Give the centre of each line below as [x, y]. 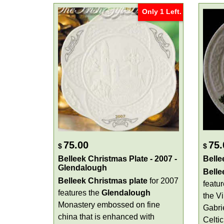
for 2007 [163, 181]
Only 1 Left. [162, 12]
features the [80, 193]
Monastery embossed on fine [109, 205]
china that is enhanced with [106, 217]
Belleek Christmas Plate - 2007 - [117, 159]
